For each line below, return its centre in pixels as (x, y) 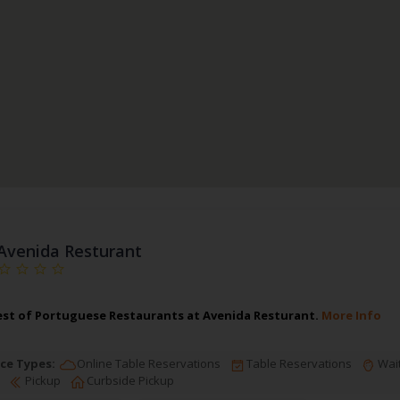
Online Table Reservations (147, 364)
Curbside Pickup (129, 381)
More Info (351, 316)
